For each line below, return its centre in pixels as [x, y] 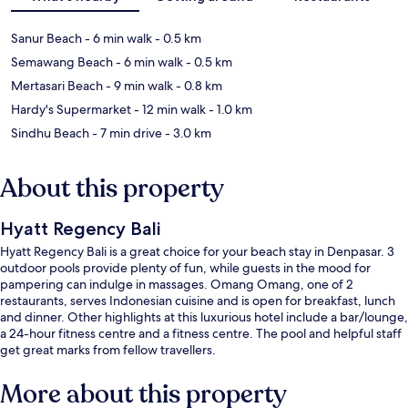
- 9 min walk [138, 85]
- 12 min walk [168, 109]
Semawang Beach [62, 61]
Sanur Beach [46, 38]
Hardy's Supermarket [71, 109]
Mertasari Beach [57, 85]
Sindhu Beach [50, 133]
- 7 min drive [126, 133]
